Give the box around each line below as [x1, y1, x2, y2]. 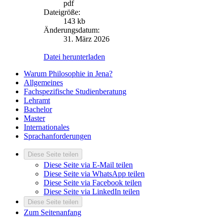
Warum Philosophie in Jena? [24, 69, 112, 78]
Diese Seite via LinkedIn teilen [44, 187, 140, 196]
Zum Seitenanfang [24, 208, 81, 217]
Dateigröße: [44, 8, 80, 17]
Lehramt [24, 96, 50, 105]
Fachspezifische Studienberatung [24, 87, 126, 96]
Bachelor [24, 105, 52, 114]
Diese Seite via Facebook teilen [44, 178, 142, 187]
